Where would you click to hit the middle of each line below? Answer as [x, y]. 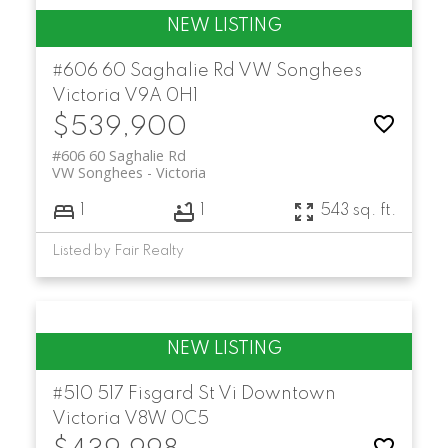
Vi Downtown [276, 393]
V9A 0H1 [160, 95]
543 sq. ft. [358, 211]
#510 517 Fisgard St [134, 393]
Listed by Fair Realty [117, 250]
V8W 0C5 [166, 418]
